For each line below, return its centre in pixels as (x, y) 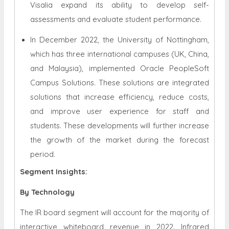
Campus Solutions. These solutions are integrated (120, 83)
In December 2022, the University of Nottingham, (120, 40)
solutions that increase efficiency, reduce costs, (120, 97)
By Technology (47, 192)
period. (43, 154)
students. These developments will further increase (120, 126)
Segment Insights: (54, 172)
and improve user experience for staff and (120, 111)
